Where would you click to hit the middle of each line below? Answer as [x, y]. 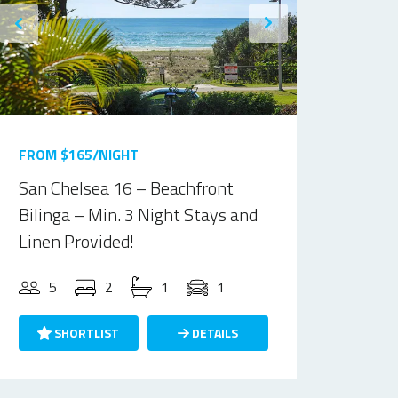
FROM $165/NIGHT [78, 155]
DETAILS [214, 333]
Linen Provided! [76, 241]
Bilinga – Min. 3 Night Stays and [138, 215]
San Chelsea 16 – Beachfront [126, 188]
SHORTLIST [86, 333]
